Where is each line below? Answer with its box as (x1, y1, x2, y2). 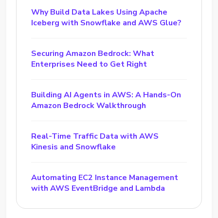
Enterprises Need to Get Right (31, 59, 147, 70)
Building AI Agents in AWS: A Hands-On (31, 90, 182, 101)
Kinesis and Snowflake (31, 142, 116, 153)
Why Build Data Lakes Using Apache (31, 7, 168, 18)
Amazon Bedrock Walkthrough (31, 100, 146, 111)
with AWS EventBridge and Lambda (31, 183, 165, 194)
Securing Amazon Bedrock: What (31, 48, 155, 59)
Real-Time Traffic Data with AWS (31, 131, 159, 142)
